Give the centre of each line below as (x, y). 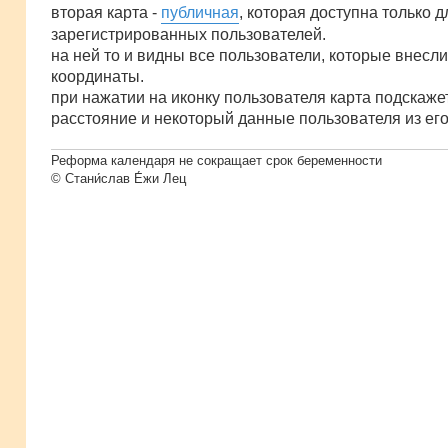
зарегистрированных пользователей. (188, 34)
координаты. (97, 76)
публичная (200, 12)
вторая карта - (106, 12)
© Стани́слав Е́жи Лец (118, 179)
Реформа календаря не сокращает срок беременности (216, 161)
